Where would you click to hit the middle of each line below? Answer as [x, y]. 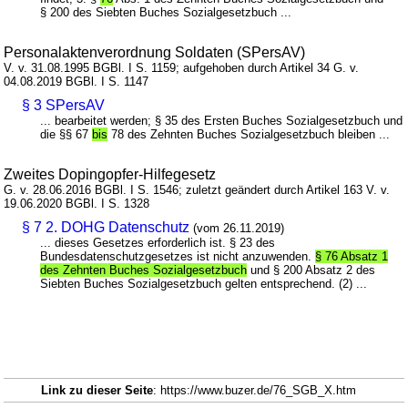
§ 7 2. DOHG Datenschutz [106, 228]
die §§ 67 [66, 135]
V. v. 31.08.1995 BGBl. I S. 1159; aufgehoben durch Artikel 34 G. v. [182, 68]
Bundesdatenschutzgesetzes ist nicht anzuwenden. [178, 257]
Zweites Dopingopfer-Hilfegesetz [110, 175]
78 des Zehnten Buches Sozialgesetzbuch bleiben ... [249, 135]
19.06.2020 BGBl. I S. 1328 [77, 204]
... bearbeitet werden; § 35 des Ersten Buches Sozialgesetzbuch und [222, 121]
